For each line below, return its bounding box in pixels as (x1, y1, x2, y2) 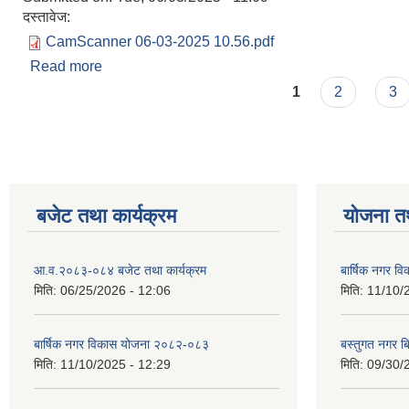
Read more (30, 58, 102, 74)
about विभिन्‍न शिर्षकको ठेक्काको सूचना (102, 58, 310, 74)
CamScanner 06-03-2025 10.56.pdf (46, 34, 274, 49)
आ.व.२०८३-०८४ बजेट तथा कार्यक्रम (34, 263, 206, 278)
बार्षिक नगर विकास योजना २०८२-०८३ (34, 337, 209, 351)
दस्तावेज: (23, 9, 74, 25)
